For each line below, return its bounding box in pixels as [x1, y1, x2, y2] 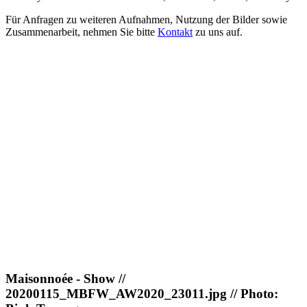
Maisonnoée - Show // [5, 271, 125, 286]
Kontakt [158, 25, 193, 38]
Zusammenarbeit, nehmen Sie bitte [5, 25, 158, 38]
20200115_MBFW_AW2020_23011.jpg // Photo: [5, 286, 278, 302]
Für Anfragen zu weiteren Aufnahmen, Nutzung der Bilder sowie [5, 13, 287, 25]
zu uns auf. [193, 25, 243, 38]
